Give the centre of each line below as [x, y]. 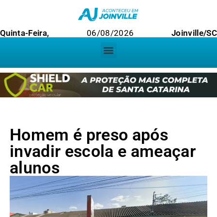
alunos [35, 168]
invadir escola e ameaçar [103, 151]
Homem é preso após [89, 135]
